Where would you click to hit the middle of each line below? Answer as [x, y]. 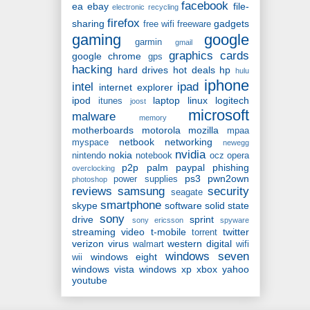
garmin [149, 43]
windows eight [124, 257]
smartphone [131, 206]
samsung [142, 192]
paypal [190, 168]
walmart [148, 245]
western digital [200, 244]
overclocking [93, 168]
